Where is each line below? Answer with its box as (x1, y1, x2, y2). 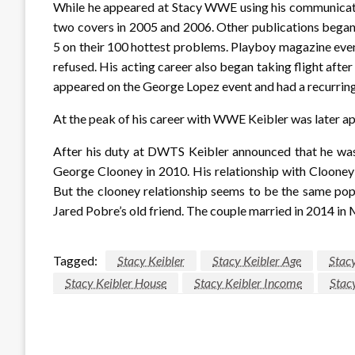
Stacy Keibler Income (194, 274, 302, 290)
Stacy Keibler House (65, 274, 166, 290)
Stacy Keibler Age (212, 252, 301, 268)
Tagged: (53, 252, 97, 268)
